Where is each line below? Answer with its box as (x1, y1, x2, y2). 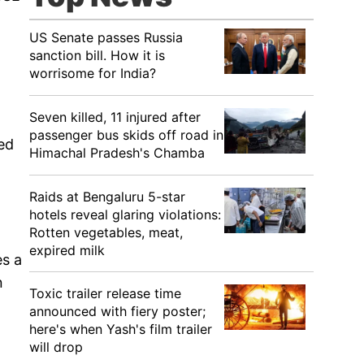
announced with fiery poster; (29, 303, 206, 319)
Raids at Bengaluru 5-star (29, 188, 185, 205)
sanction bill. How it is (29, 47, 165, 63)
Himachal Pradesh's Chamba (29, 145, 205, 161)
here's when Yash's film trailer (29, 321, 212, 337)
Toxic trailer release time (29, 285, 181, 301)
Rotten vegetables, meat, (29, 224, 183, 240)
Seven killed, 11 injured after (29, 109, 201, 125)
